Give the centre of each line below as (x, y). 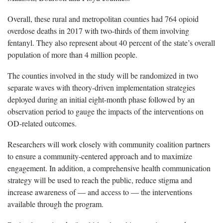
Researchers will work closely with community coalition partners (109, 144)
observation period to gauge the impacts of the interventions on (106, 111)
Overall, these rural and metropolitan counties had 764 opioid (103, 19)
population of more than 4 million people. (72, 55)
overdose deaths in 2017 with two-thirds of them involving (98, 31)
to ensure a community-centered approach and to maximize (100, 156)
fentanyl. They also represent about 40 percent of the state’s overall (111, 43)
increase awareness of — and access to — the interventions (100, 192)
